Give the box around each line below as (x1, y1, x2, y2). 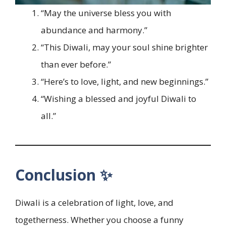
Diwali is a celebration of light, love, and (15, 196, 174, 208)
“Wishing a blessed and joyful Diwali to (41, 92, 196, 104)
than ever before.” (41, 58, 111, 70)
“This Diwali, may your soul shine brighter (41, 41, 208, 53)
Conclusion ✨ (15, 164, 112, 185)
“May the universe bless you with (41, 7, 171, 19)
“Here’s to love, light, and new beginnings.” (41, 75, 208, 87)
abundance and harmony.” (41, 24, 147, 36)
